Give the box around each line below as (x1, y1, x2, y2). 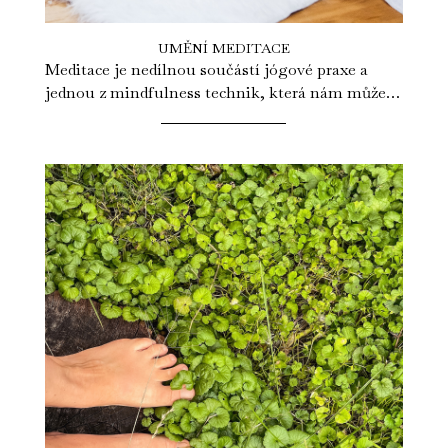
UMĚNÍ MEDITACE (157, 39, 290, 58)
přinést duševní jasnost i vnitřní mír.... (44, 105, 319, 127)
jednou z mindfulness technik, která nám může (44, 82, 386, 104)
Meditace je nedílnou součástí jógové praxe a (44, 59, 368, 81)
